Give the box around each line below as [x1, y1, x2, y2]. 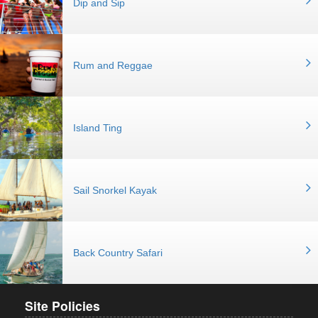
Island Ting [73, 122, 122, 133]
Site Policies [25, 297, 100, 314]
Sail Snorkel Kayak [73, 185, 157, 196]
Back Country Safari [73, 247, 163, 258]
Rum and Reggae [73, 60, 153, 71]
